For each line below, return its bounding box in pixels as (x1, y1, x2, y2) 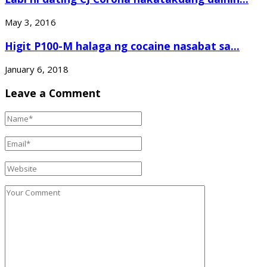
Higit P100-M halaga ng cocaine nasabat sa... (5, 38, 240, 53)
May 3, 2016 (5, 16, 56, 29)
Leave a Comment (5, 85, 101, 100)
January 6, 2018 (5, 63, 69, 76)
